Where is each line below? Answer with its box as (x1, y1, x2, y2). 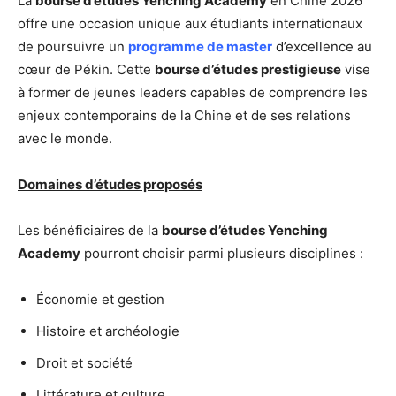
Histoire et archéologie (36, 323, 179, 340)
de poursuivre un (18, 38, 128, 56)
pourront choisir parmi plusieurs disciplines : (80, 245, 363, 263)
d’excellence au (272, 38, 372, 56)
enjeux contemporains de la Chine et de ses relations (18, 107, 351, 125)
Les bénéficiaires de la (18, 222, 162, 240)
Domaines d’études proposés (18, 176, 202, 194)
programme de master (128, 38, 272, 56)
